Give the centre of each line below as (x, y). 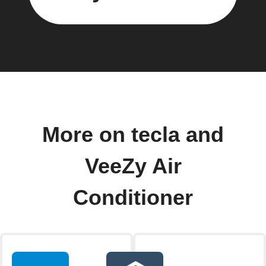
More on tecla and (133, 134)
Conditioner (133, 197)
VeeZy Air (133, 166)
